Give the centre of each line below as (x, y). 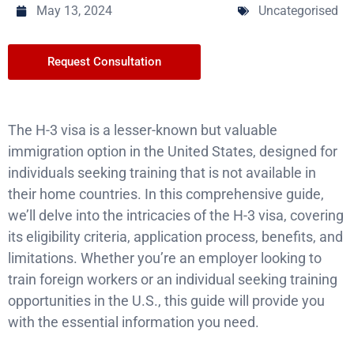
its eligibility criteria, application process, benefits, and (175, 236)
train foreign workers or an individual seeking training (173, 279)
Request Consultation (104, 61)
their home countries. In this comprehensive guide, (166, 194)
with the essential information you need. (134, 322)
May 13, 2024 (74, 10)
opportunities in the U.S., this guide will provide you (166, 300)
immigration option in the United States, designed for (173, 151)
